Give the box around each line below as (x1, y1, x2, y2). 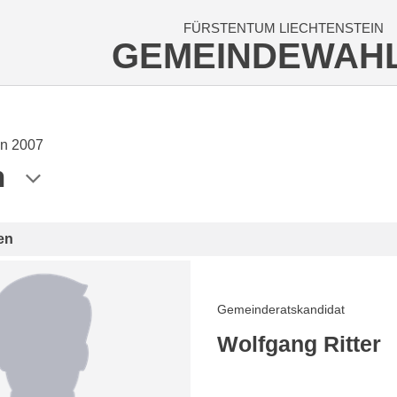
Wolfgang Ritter (216, 331, 381, 356)
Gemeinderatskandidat (216, 301, 345, 316)
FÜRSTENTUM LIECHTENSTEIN (183, 20, 384, 35)
